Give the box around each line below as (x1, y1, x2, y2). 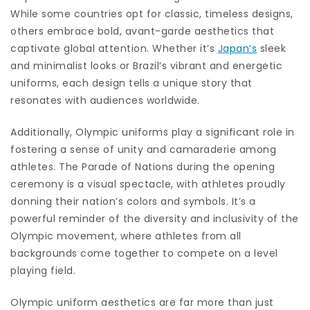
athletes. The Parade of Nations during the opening (10, 159, 275, 174)
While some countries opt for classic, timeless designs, (10, 6, 293, 21)
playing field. (10, 263, 75, 277)
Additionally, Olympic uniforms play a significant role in (10, 125, 295, 139)
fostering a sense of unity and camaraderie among (10, 142, 276, 156)
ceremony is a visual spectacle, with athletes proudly (10, 176, 286, 191)
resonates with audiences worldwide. (10, 93, 200, 107)
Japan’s (217, 41, 257, 55)
